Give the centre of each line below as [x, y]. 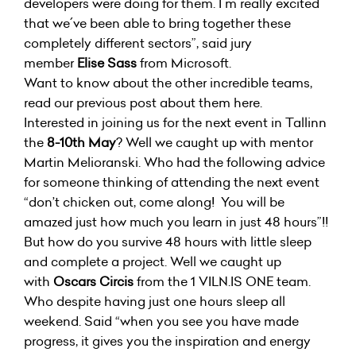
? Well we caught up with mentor [215, 142]
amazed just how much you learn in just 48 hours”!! [176, 221]
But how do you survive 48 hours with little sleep [168, 241]
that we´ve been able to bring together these [157, 23]
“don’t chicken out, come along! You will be [154, 201]
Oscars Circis [93, 281]
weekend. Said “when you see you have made [161, 321]
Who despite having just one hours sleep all [155, 301]
